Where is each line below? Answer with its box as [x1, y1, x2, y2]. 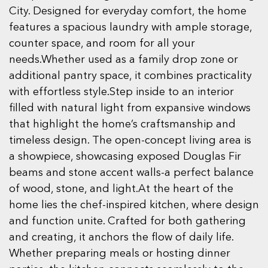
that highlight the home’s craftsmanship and [9, 119, 236, 130]
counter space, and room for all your [9, 38, 195, 50]
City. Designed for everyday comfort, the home [9, 6, 246, 17]
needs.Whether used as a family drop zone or [9, 54, 238, 66]
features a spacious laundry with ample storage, [9, 22, 252, 33]
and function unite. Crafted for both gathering [9, 216, 246, 227]
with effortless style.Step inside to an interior [9, 87, 234, 98]
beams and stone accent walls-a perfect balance [9, 167, 254, 179]
